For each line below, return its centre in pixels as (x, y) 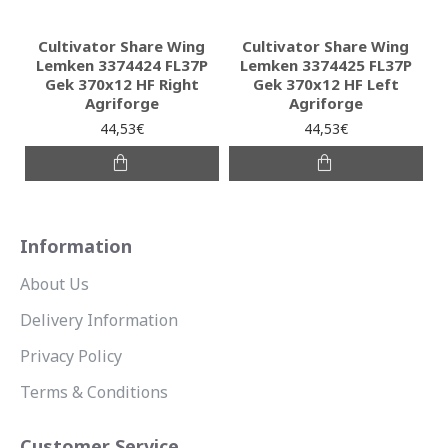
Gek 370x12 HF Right (121, 84)
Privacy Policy (71, 356)
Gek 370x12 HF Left (325, 84)
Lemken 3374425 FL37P (325, 65)
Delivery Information (99, 320)
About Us (54, 284)
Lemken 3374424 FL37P (121, 65)
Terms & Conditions (94, 392)
